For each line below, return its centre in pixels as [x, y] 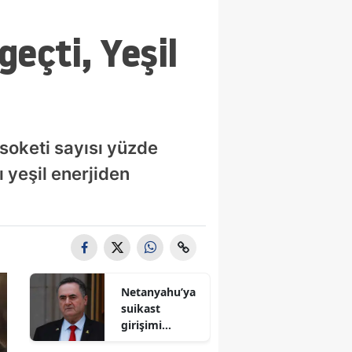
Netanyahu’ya [159, 291]
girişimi [142, 324]
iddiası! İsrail [156, 341]
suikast [141, 308]
